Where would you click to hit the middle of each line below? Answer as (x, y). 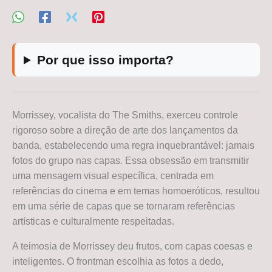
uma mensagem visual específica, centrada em (113, 176)
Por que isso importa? (106, 60)
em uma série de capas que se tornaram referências (124, 206)
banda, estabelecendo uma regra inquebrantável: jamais (133, 146)
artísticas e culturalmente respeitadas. (93, 222)
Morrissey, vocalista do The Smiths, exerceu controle (125, 115)
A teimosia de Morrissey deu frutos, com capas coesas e (132, 246)
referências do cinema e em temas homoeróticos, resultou (136, 191)
